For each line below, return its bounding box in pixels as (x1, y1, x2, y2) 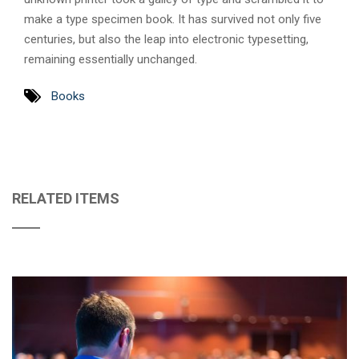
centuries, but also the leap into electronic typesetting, (24, 32, 309, 46)
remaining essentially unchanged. (24, 52, 197, 67)
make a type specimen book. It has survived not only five (24, 12, 321, 26)
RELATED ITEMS (12, 189, 119, 207)
